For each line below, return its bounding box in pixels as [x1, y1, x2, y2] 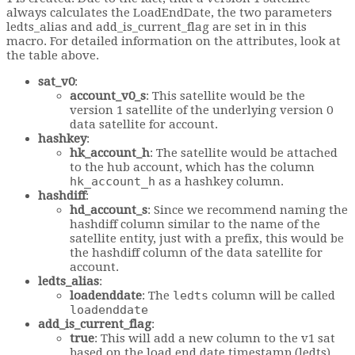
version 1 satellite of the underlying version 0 [70, 102, 333, 117]
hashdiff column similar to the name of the [70, 216, 320, 231]
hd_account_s [70, 202, 147, 217]
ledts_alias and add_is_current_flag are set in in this [6, 19, 307, 34]
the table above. [6, 48, 99, 63]
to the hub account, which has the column [70, 159, 315, 174]
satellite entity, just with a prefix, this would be [70, 231, 344, 246]
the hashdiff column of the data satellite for [70, 245, 323, 260]
